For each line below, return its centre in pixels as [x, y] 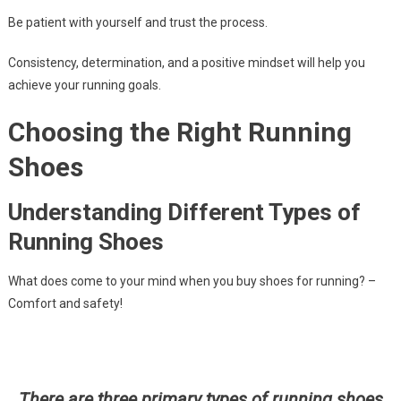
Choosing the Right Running [179, 132]
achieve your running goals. [84, 85]
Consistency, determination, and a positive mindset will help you [186, 63]
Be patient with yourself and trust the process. [137, 23]
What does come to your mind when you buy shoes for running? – [192, 282]
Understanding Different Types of [184, 213]
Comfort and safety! [65, 304]
